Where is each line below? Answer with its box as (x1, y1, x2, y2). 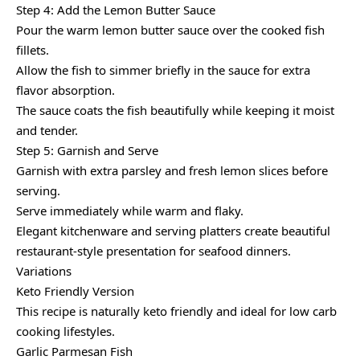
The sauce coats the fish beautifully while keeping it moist (16, 102, 334, 119)
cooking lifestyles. (16, 323, 115, 340)
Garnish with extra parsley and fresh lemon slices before (16, 162, 328, 179)
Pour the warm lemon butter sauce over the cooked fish (16, 22, 325, 39)
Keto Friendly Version (16, 283, 134, 300)
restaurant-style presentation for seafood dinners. (16, 243, 291, 260)
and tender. (16, 122, 78, 139)
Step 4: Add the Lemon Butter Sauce (16, 2, 215, 18)
